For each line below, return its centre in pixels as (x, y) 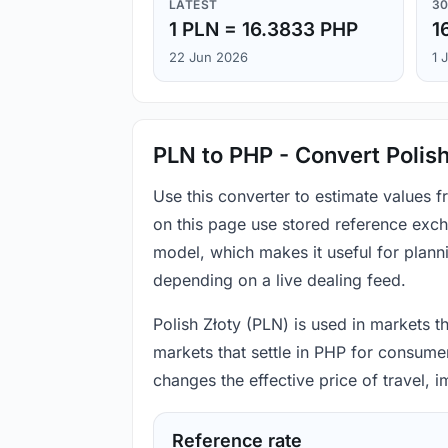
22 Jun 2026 (208, 57)
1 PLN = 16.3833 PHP (263, 30)
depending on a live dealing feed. (279, 280)
